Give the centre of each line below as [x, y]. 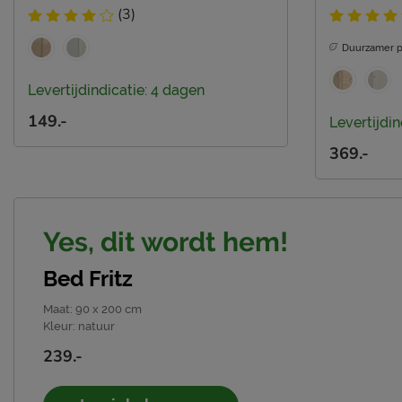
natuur [96, 326]
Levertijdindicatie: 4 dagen [116, 91]
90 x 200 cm [109, 309]
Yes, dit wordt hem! [166, 241]
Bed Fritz [88, 278]
